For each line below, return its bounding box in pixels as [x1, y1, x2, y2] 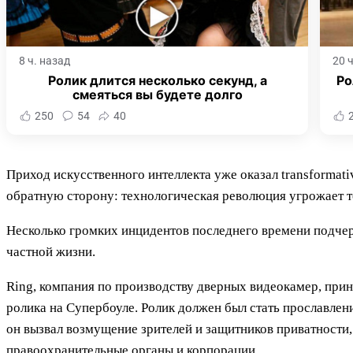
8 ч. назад [19, 54, 70, 68]
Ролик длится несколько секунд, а [47, 72, 267, 89]
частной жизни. [6, 244, 95, 260]
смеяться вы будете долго [72, 87, 243, 103]
